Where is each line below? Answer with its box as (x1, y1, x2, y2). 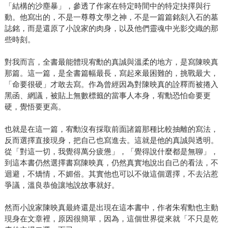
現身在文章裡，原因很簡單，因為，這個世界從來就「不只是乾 (4, 214, 218, 223)
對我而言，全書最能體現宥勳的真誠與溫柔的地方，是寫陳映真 (4, 58, 218, 67)
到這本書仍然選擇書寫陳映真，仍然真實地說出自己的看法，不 (4, 158, 218, 167)
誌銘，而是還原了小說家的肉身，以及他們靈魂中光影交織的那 (4, 24, 218, 33)
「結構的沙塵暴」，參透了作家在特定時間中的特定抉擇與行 (4, 2, 211, 11)
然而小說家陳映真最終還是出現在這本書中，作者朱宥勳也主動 (4, 203, 218, 212)
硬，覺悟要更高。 (4, 102, 66, 111)
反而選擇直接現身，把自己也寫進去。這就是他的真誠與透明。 (4, 136, 218, 145)
